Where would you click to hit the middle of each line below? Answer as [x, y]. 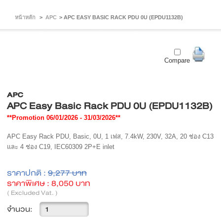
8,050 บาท [71, 183]
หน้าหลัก [25, 17]
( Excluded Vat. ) [32, 193]
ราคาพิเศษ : [29, 183]
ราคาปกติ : [27, 173]
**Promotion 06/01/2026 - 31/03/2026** [64, 118]
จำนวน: [20, 209]
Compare [177, 60]
